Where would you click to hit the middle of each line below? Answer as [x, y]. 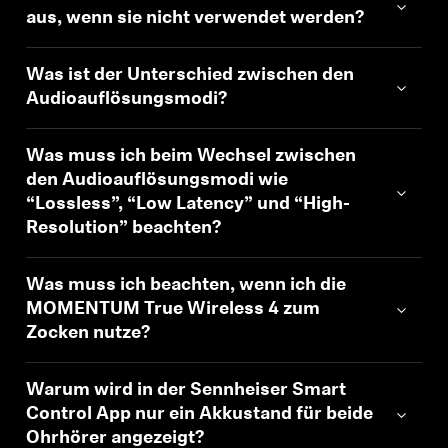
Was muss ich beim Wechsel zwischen [191, 156]
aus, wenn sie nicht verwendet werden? [195, 18]
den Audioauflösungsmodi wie [157, 180]
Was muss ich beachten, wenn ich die [186, 285]
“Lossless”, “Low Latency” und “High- [188, 204]
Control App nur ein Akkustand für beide [200, 414]
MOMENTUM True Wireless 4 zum [173, 309]
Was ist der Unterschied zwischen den [190, 75]
